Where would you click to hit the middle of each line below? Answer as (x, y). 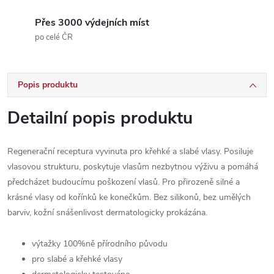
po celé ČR (54, 37)
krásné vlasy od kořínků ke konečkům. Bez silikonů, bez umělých (129, 197)
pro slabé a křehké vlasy (77, 259)
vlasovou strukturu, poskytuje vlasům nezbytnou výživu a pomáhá (133, 167)
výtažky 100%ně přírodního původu (100, 244)
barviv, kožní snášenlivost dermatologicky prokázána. (107, 213)
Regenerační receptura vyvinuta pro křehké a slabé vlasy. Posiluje (130, 151)
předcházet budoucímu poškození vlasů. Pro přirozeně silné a (124, 182)
